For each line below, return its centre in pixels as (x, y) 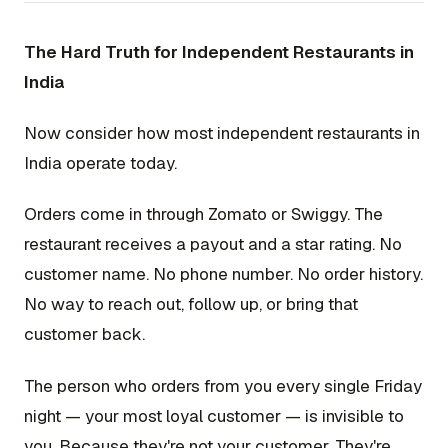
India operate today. (100, 163)
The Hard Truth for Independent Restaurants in (219, 51)
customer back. (84, 334)
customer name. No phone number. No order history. (223, 274)
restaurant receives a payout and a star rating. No (213, 244)
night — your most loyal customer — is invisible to (214, 415)
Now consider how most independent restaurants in (222, 133)
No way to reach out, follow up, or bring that (191, 304)
